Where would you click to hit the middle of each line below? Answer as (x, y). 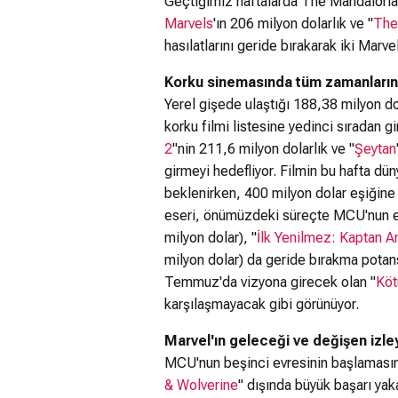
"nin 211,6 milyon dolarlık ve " (263, 149)
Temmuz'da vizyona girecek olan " (270, 282)
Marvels (189, 24)
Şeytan (375, 149)
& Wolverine (201, 385)
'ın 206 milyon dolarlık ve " (293, 24)
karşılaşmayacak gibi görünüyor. (262, 304)
